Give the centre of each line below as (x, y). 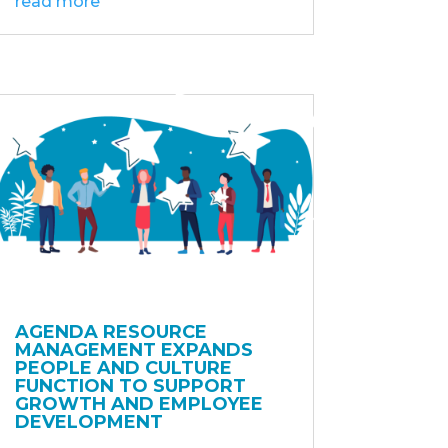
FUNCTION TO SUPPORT (130, 386)
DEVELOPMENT (88, 422)
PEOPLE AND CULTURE (123, 368)
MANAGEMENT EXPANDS (133, 350)
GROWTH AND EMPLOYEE (138, 404)
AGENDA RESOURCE (110, 332)
